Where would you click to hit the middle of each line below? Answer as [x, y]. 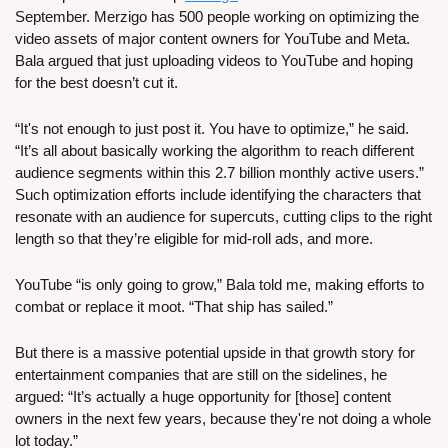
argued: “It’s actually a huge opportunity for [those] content [203, 396]
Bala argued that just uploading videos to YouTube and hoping [214, 60]
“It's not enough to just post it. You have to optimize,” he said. [212, 128]
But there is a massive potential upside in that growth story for [215, 352]
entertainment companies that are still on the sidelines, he [201, 374]
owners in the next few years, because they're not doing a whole [223, 418]
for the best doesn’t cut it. [96, 82]
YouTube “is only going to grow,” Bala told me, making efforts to [219, 284]
